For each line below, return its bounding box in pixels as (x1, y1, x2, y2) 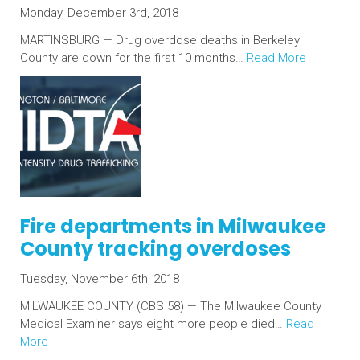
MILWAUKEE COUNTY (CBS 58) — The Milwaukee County (20, 298, 321, 313)
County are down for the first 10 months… (20, 51, 247, 65)
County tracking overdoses (20, 235, 291, 262)
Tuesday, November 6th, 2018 (20, 271, 179, 286)
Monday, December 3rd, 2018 (20, 6, 178, 20)
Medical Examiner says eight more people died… (20, 316, 286, 331)
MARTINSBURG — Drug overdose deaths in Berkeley (20, 33, 300, 47)
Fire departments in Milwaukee (20, 212, 326, 239)
